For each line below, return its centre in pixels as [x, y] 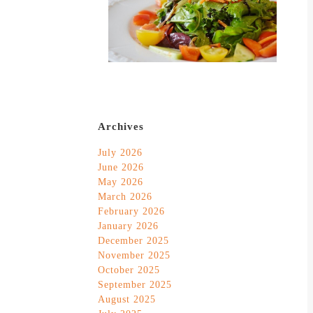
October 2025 [129, 270]
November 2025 [134, 256]
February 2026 [131, 212]
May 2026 [121, 182]
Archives [121, 127]
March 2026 [125, 197]
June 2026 [121, 168]
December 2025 [133, 241]
